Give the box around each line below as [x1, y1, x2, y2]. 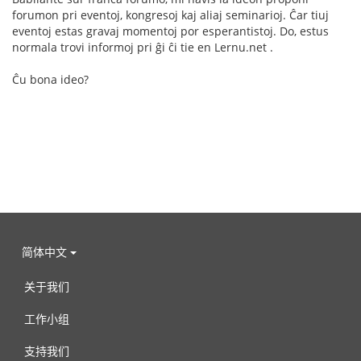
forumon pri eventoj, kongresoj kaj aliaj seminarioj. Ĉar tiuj [12, 7, 329, 23]
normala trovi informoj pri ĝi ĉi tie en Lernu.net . [12, 39, 273, 55]
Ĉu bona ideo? [12, 72, 89, 87]
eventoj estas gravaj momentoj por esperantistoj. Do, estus [12, 23, 329, 39]
